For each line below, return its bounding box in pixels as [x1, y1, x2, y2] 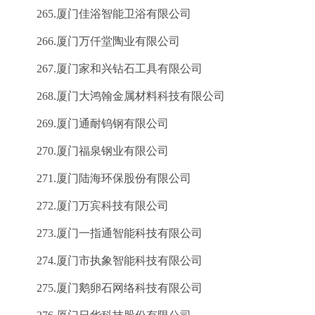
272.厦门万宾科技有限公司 [14, 200, 169, 212]
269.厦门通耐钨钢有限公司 [14, 117, 169, 129]
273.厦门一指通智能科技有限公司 [14, 227, 202, 239]
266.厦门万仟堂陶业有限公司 [14, 35, 180, 47]
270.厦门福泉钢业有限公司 [14, 145, 169, 157]
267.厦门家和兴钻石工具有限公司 [14, 63, 202, 75]
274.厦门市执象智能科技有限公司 [14, 255, 202, 266]
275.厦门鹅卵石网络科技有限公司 [14, 282, 202, 294]
